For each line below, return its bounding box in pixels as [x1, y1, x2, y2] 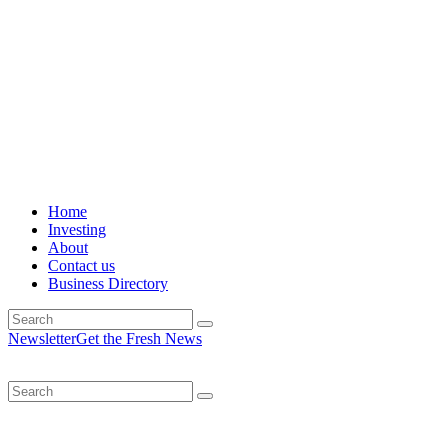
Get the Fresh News [76, 330, 202, 348]
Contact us [48, 257, 115, 275]
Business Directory [48, 275, 168, 293]
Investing [48, 221, 106, 239]
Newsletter [8, 330, 76, 348]
